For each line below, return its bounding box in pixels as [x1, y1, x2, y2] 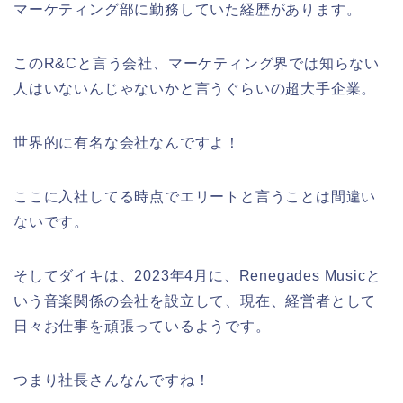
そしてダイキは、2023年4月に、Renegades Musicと [13, 268, 381, 284]
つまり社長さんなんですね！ [13, 372, 210, 389]
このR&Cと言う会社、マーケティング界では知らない [13, 56, 380, 72]
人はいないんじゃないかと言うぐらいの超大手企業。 [13, 81, 377, 97]
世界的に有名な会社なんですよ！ [13, 135, 240, 151]
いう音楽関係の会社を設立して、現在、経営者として [13, 293, 377, 309]
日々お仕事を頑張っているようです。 [13, 318, 271, 335]
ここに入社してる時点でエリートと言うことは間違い [13, 189, 377, 205]
